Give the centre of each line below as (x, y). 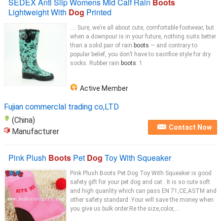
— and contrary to (173, 45)
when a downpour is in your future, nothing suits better (143, 37)
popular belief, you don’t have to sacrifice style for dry (140, 54)
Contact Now (190, 127)
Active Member (104, 88)
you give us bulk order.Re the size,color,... (125, 209)
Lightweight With (38, 12)
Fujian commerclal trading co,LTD (61, 107)
